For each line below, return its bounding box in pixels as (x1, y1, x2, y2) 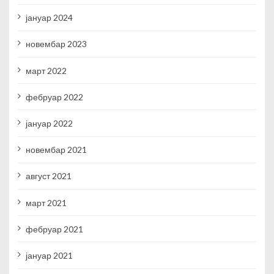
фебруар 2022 (25, 91, 83, 102)
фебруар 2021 (25, 223, 83, 234)
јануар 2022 (25, 118, 73, 129)
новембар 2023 (25, 39, 87, 50)
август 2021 (25, 171, 72, 182)
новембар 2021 (25, 144, 87, 155)
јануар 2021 (25, 250, 73, 261)
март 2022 (25, 65, 67, 76)
